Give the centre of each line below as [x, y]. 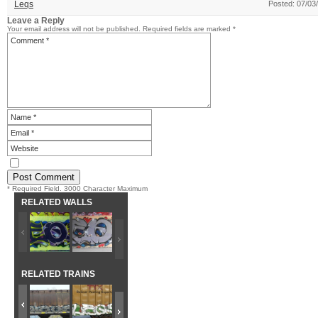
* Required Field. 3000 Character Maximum [77, 188]
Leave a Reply [36, 20]
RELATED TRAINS [58, 274]
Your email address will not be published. [74, 29]
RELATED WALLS [56, 202]
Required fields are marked [188, 29]
